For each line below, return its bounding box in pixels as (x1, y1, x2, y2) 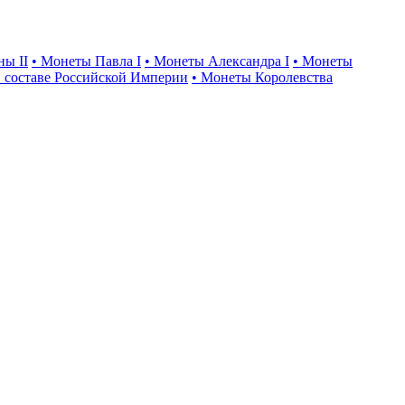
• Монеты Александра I (145, 52, 289, 69)
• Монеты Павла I (32, 52, 141, 69)
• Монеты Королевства (192, 69, 333, 85)
